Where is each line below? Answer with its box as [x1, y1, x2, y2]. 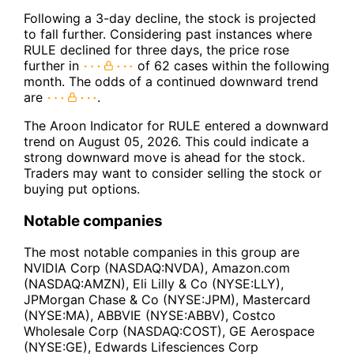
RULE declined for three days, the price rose [24, 41, 289, 58]
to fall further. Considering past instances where [24, 25, 312, 42]
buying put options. [24, 180, 140, 197]
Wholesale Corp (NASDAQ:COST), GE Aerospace [24, 323, 314, 340]
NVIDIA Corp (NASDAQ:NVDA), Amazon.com [24, 260, 290, 277]
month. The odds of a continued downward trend [24, 73, 318, 89]
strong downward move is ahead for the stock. [24, 149, 305, 165]
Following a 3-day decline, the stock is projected [24, 9, 316, 26]
